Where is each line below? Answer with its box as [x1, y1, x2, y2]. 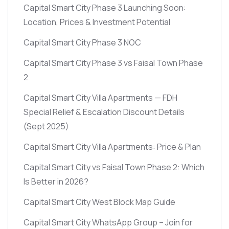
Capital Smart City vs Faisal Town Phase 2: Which [24, 162, 204, 173]
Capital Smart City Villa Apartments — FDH [24, 92, 177, 103]
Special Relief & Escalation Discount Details [24, 106, 185, 118]
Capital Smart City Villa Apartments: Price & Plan [24, 141, 201, 152]
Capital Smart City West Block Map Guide [24, 196, 175, 208]
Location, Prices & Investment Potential [24, 16, 170, 28]
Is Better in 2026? [24, 176, 88, 187]
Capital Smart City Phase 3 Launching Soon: [24, 2, 186, 13]
